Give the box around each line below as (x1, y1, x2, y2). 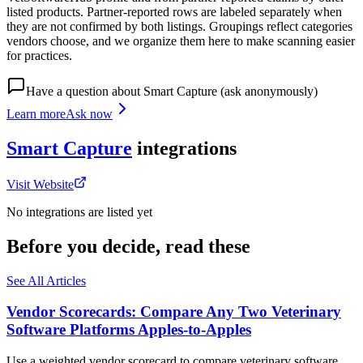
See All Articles (6, 273, 86, 288)
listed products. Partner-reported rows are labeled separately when (6, 5, 342, 19)
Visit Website (6, 177, 74, 191)
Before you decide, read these (6, 235, 250, 257)
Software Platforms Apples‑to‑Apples (6, 321, 251, 339)
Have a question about (26, 84, 143, 99)
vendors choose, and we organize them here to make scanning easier (6, 34, 355, 49)
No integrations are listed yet (6, 204, 152, 219)
